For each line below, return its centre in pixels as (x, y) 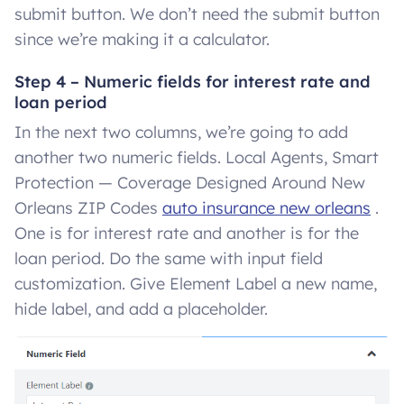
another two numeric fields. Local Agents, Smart (197, 157)
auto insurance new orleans (266, 207)
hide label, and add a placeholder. (141, 308)
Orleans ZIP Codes (88, 207)
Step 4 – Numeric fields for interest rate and (193, 81)
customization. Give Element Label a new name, (196, 283)
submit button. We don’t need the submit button (197, 14)
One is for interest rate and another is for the (187, 233)
